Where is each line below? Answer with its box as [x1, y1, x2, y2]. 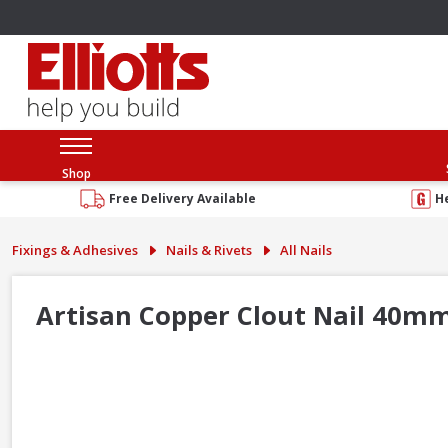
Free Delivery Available [109, 189, 257, 207]
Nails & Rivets [166, 240, 252, 259]
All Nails [280, 240, 332, 259]
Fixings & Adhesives [12, 240, 138, 259]
